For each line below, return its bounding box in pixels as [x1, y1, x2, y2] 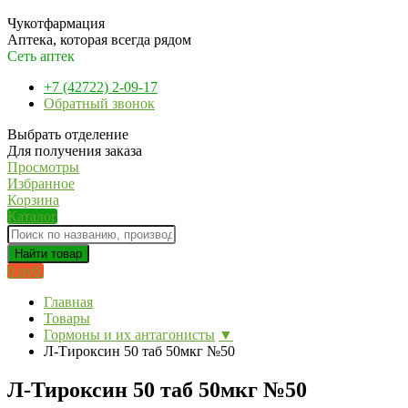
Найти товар [15, 247, 82, 260]
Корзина [7, 192, 59, 208]
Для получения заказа [7, 143, 142, 158]
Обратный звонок [44, 96, 155, 111]
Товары [44, 311, 90, 326]
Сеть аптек [7, 48, 75, 64]
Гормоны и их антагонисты [44, 327, 215, 342]
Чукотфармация [7, 15, 105, 31]
